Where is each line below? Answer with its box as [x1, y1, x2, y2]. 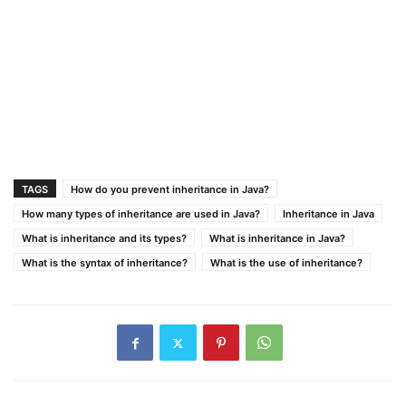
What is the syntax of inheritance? [22, 256, 188, 269]
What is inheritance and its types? [22, 232, 187, 245]
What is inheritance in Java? [209, 232, 345, 245]
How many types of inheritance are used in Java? [22, 208, 260, 220]
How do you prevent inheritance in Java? [71, 183, 269, 196]
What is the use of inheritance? [210, 256, 362, 269]
